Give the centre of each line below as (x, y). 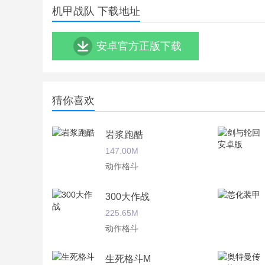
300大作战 (127, 197)
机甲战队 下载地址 (96, 11)
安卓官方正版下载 (139, 46)
